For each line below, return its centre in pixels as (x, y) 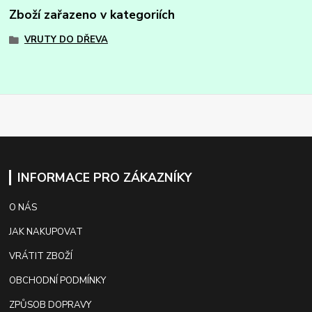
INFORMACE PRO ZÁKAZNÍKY (104, 177)
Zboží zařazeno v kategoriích (92, 15)
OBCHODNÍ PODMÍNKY (58, 280)
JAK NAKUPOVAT (46, 232)
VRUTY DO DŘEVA (66, 39)
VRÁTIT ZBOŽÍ (41, 256)
